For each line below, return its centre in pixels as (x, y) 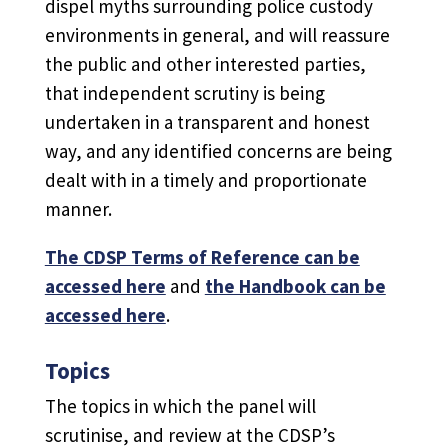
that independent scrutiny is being (184, 93)
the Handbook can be (295, 286)
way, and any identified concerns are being (218, 151)
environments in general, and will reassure (217, 35)
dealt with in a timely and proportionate (205, 180)
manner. (78, 209)
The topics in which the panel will (180, 406)
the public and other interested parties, (205, 64)
